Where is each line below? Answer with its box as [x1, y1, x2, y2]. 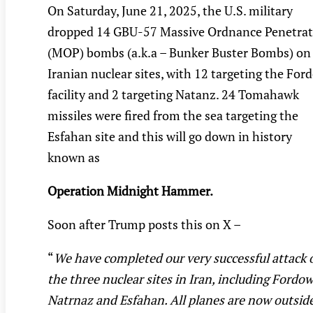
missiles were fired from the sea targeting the [48, 107, 298, 124]
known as [48, 149, 100, 166]
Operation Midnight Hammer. [48, 182, 213, 200]
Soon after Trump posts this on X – [48, 216, 241, 233]
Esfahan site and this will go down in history [48, 128, 292, 145]
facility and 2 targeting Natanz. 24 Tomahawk [48, 86, 299, 103]
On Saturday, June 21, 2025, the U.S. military [48, 2, 293, 20]
